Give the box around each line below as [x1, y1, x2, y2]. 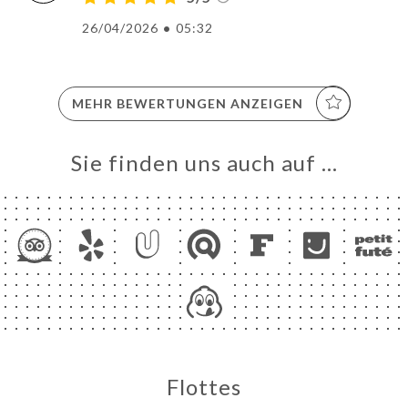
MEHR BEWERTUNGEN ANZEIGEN [71, 95, 303, 111]
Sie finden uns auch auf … [70, 148, 338, 176]
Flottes [167, 372, 241, 400]
